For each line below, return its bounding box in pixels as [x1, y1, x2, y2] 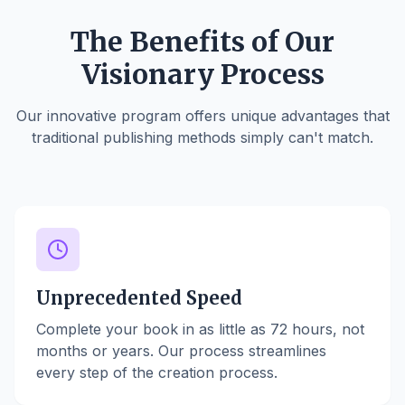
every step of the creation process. [36, 363, 278, 381]
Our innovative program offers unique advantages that [15, 107, 390, 125]
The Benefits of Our [71, 24, 334, 59]
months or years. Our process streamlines [36, 342, 326, 360]
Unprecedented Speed [36, 287, 242, 309]
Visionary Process [80, 57, 325, 91]
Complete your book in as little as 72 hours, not [36, 320, 364, 338]
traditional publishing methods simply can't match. [32, 128, 373, 146]
